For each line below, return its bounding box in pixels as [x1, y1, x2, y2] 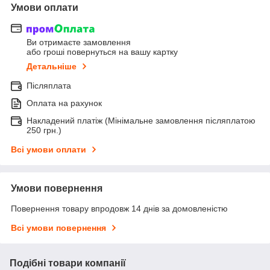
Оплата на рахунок [27, 98, 102, 108]
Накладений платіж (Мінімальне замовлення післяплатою [27, 116, 256, 126]
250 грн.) [27, 125, 61, 136]
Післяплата [27, 81, 71, 91]
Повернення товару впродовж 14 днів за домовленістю [11, 204, 228, 214]
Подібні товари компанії [10, 258, 126, 269]
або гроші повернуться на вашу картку [27, 47, 178, 57]
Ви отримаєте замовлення [27, 37, 131, 48]
